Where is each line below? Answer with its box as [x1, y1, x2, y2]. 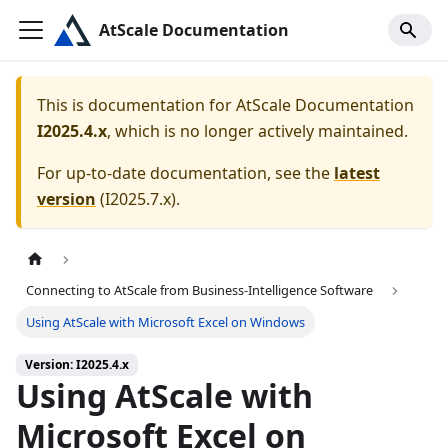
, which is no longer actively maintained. [107, 120, 408, 142]
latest [334, 162, 380, 184]
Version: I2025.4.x [25, 356, 129, 374]
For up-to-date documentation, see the [37, 162, 334, 184]
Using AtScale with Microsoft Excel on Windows [26, 312, 306, 331]
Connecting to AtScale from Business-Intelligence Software [26, 281, 374, 300]
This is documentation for [37, 94, 236, 116]
